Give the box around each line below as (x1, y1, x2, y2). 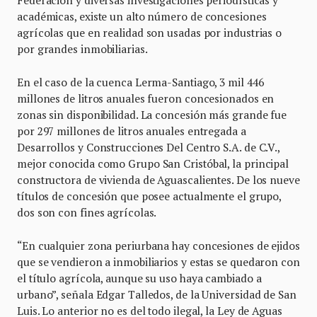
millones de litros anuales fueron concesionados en (17, 91, 275, 105)
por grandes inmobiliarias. (17, 41, 148, 56)
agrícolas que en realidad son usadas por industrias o (17, 25, 282, 40)
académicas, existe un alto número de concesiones (17, 8, 267, 23)
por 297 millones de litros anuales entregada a (17, 123, 246, 138)
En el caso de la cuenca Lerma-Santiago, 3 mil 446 (17, 74, 264, 89)
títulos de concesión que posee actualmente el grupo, (17, 188, 282, 203)
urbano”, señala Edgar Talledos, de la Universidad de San (17, 287, 296, 301)
